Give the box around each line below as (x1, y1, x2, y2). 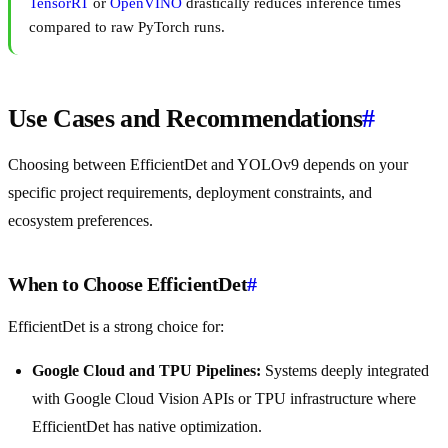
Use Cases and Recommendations (8, 104, 363, 134)
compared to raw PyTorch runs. (29, 19, 225, 36)
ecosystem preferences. (8, 212, 153, 230)
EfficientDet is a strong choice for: (8, 318, 224, 336)
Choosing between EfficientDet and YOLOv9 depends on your (8, 156, 408, 174)
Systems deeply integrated (261, 362, 429, 380)
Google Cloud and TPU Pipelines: (32, 362, 261, 380)
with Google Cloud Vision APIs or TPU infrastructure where (32, 390, 416, 408)
